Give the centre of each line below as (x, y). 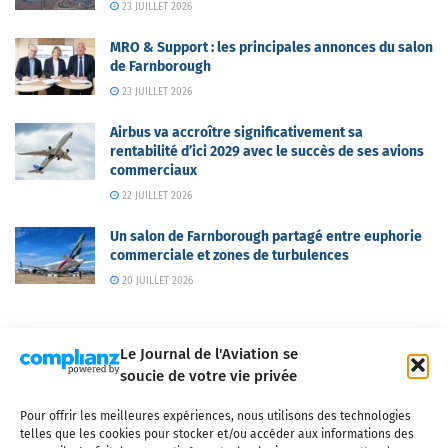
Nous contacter (239, 422)
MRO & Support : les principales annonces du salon (271, 47)
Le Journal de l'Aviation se (209, 354)
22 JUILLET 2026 (155, 196)
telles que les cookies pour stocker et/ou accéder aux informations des (217, 434)
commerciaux (153, 170)
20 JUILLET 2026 (155, 281)
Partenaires (341, 422)
